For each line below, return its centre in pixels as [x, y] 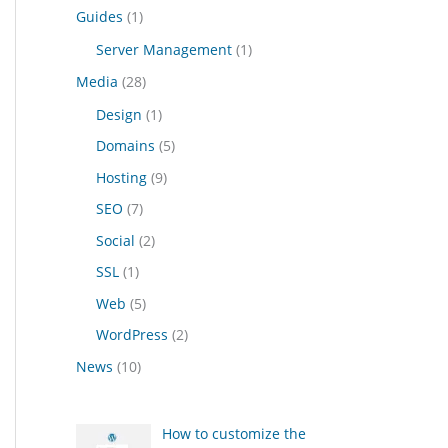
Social [115, 240]
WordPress [132, 335]
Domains [125, 146]
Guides [99, 17]
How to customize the [233, 433]
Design [119, 114]
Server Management [164, 50]
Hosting [121, 177]
